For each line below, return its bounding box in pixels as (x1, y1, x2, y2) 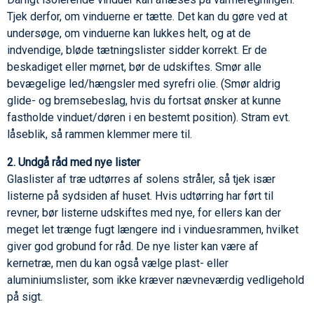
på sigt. (7, 290, 43, 304)
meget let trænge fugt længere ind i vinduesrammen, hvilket (7, 223, 299, 237)
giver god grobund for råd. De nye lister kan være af (7, 240, 259, 254)
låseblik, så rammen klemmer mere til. (7, 128, 192, 142)
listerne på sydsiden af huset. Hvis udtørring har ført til (7, 189, 273, 203)
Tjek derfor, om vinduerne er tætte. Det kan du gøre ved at (7, 10, 287, 24)
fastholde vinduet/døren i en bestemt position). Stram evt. (7, 111, 290, 125)
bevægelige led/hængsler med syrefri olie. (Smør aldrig (7, 77, 280, 91)
